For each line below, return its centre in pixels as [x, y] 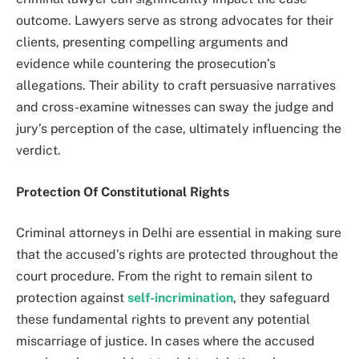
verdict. [38, 151]
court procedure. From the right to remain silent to [164, 276]
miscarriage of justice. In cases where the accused [165, 341]
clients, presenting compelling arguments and [152, 42]
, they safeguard [282, 298]
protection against [72, 298]
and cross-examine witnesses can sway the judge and [175, 107]
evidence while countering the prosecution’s [146, 64]
